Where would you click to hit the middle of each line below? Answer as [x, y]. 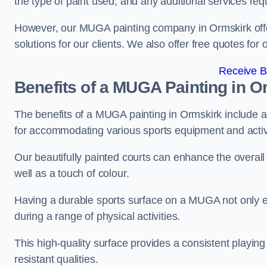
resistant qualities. [58, 259]
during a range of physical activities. [99, 216]
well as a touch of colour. [72, 173]
